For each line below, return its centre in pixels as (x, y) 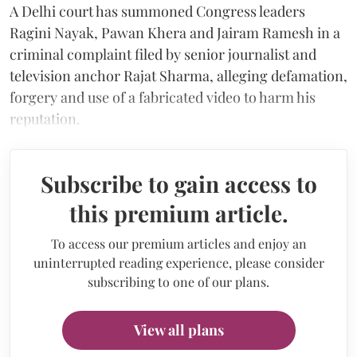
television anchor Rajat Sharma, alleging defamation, (178, 75)
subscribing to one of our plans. (178, 281)
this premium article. (178, 213)
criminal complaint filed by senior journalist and (163, 54)
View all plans (178, 330)
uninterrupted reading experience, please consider (178, 262)
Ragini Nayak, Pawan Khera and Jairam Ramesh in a (175, 32)
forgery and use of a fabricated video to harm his (163, 97)
